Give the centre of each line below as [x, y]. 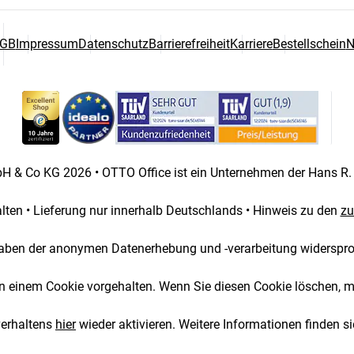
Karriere [251, 43]
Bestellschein [309, 43]
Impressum [47, 43]
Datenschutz [113, 43]
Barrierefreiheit [189, 43]
